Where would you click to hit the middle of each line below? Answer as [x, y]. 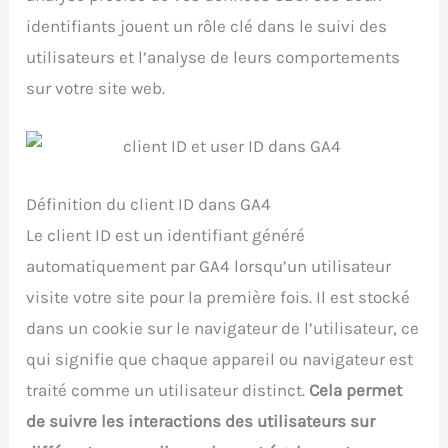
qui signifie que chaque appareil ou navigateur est [220, 359]
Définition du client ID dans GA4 [149, 204]
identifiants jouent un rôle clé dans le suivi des [207, 26]
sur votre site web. [96, 88]
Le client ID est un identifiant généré [166, 235]
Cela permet [356, 390]
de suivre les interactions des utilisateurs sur [201, 421]
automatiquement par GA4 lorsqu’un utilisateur [209, 266]
